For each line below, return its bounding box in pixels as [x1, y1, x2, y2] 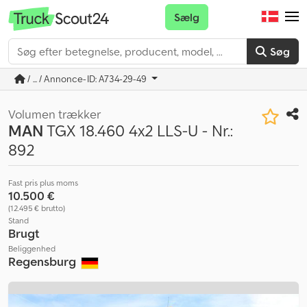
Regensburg [8, 254, 79, 269]
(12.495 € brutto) [8, 203, 65, 213]
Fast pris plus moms [8, 177, 78, 188]
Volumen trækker [8, 106, 101, 122]
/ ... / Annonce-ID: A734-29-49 [25, 73, 149, 85]
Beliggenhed [8, 243, 56, 254]
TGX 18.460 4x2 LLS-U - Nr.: [43, 120, 233, 141]
